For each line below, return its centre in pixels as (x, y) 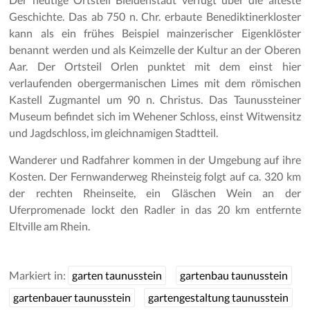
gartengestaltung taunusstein (218, 298)
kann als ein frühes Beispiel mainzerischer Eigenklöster (155, 33)
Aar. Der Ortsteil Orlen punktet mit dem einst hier (155, 66)
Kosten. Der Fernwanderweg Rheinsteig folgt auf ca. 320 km (155, 176)
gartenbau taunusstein (234, 275)
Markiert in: (39, 275)
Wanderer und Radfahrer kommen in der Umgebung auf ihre (155, 160)
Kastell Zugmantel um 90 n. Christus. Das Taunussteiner (155, 100)
